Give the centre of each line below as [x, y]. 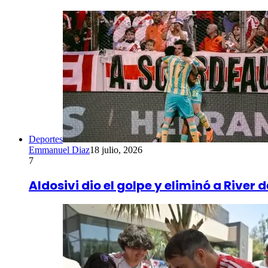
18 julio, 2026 [116, 150]
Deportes [46, 139]
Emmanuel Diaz [59, 150]
